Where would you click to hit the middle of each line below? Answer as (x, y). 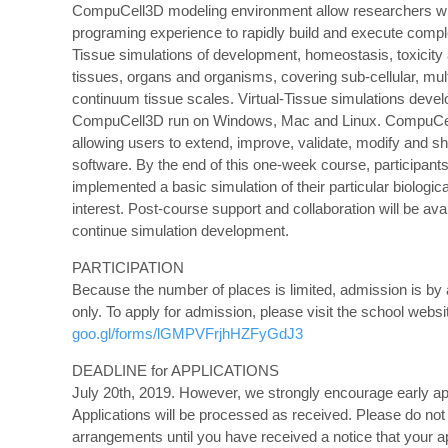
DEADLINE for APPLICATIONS (175, 370)
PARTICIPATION (128, 267)
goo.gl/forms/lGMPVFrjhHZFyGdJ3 (187, 333)
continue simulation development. (180, 230)
